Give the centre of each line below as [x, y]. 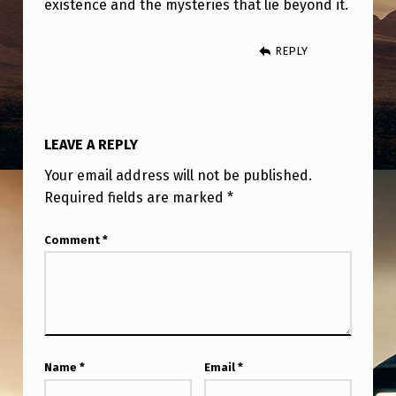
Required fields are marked [135, 198]
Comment [73, 240]
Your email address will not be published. [178, 176]
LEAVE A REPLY [91, 145]
